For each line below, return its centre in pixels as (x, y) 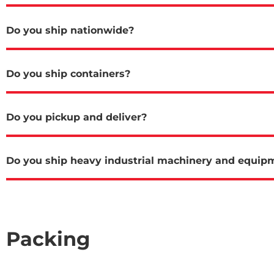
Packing (48, 239)
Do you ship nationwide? (70, 30)
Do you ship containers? (68, 73)
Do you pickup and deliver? (76, 117)
